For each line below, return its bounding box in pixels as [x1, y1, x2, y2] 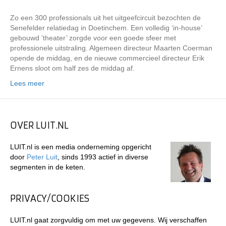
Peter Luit [27, 153, 58, 161]
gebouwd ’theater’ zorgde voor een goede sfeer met [10, 34, 176, 42]
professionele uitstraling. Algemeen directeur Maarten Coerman [10, 44, 212, 52]
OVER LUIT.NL [10, 120, 69, 131]
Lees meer [10, 79, 44, 87]
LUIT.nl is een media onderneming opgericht [10, 143, 151, 151]
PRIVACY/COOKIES [10, 193, 89, 204]
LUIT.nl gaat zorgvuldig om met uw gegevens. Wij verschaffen [10, 216, 207, 224]
